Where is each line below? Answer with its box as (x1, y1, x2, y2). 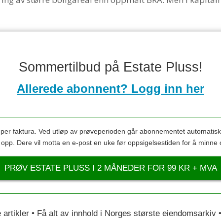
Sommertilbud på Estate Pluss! (18, 59, 203, 75)
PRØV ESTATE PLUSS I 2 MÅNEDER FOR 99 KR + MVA (4, 163, 217, 173)
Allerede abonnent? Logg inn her (17, 81, 204, 95)
